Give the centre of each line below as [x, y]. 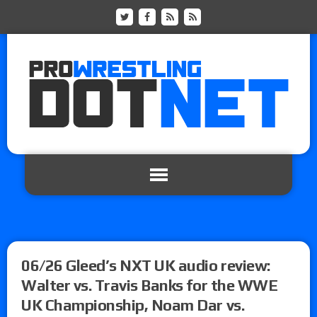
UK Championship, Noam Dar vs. [133, 305]
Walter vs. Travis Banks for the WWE [150, 285]
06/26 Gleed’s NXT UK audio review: [146, 265]
